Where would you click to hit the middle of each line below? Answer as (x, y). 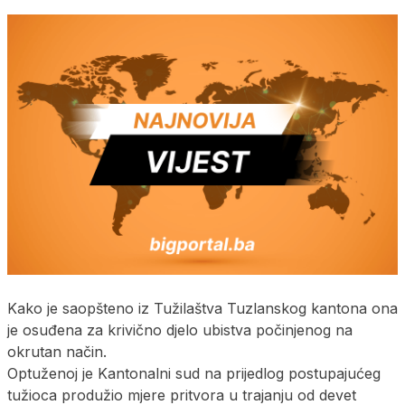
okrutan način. (57, 351)
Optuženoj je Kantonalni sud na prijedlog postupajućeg (194, 373)
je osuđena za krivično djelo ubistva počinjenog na (180, 330)
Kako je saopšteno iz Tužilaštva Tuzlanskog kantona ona (202, 308)
